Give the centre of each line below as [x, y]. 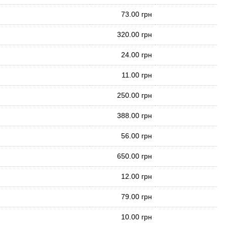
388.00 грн [135, 116]
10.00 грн [137, 217]
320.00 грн [135, 34]
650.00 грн [135, 156]
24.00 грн [137, 55]
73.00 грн [137, 14]
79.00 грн [137, 197]
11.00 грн [137, 75]
